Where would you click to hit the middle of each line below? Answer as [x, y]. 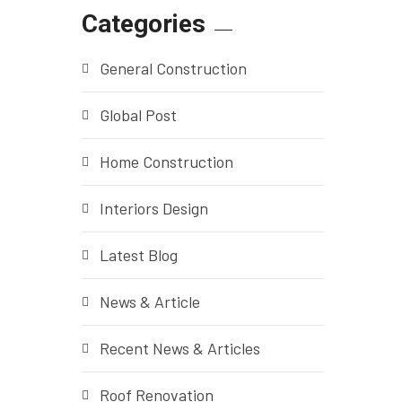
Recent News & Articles [180, 349]
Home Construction [166, 162]
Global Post [138, 115]
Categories [144, 24]
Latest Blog [139, 255]
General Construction [173, 69]
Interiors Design [154, 209]
